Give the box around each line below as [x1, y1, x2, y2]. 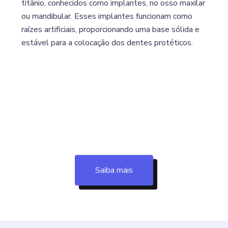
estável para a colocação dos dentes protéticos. [21, 37, 193, 48]
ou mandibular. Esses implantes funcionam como [21, 10, 193, 22]
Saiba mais [95, 164, 133, 176]
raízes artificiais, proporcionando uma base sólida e [21, 23, 200, 35]
